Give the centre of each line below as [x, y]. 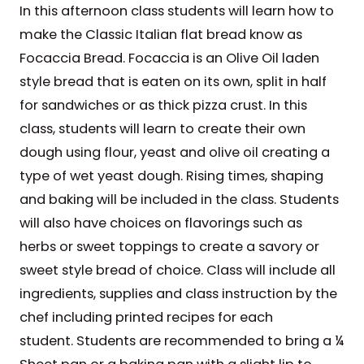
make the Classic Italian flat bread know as [160, 34]
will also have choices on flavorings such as [160, 223]
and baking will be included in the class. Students [179, 199]
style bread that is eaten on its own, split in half [173, 81]
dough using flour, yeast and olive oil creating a [174, 152]
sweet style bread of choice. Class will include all [177, 270]
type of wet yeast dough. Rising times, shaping [171, 175]
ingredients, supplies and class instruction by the [178, 293]
